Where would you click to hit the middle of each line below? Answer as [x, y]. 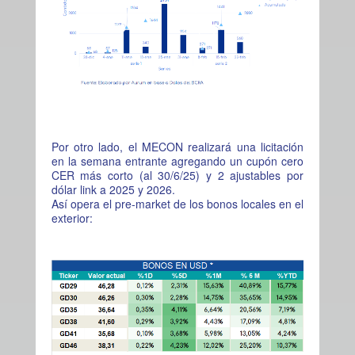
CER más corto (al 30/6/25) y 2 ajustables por [177, 175]
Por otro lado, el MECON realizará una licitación [177, 146]
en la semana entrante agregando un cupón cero [177, 160]
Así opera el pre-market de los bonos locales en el [177, 203]
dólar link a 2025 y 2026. [113, 189]
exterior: [72, 218]
